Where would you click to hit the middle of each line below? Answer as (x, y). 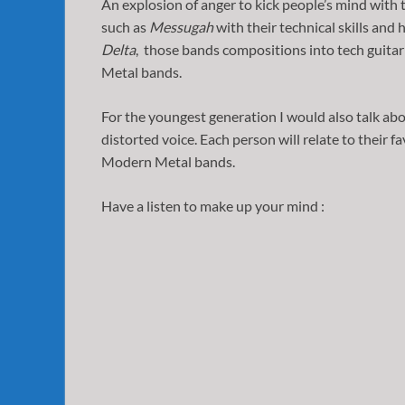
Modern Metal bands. (168, 161)
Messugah (183, 26)
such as (125, 26)
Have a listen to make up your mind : (213, 205)
